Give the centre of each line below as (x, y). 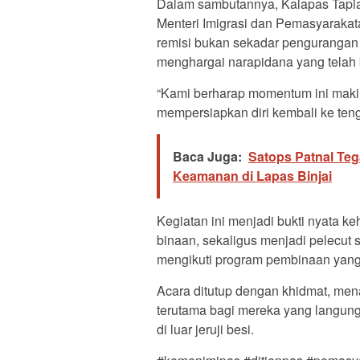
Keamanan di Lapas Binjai (252, 176)
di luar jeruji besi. (205, 329)
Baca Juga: (207, 157)
